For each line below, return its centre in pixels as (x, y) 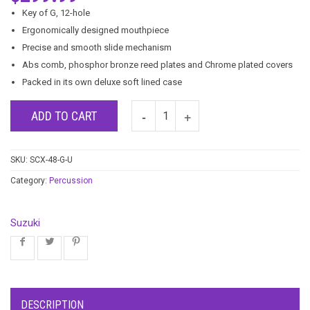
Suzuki (25, 222)
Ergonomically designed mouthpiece (95, 30)
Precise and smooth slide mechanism (97, 47)
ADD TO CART (64, 116)
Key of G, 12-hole (56, 12)
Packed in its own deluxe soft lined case (102, 82)
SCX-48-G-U (51, 159)
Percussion (71, 180)
